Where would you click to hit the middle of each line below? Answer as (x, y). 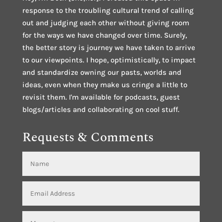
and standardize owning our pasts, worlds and (102, 73)
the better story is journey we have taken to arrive (109, 48)
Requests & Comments (88, 138)
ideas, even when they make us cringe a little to (105, 85)
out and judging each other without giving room (106, 23)
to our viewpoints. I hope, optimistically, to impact (109, 60)
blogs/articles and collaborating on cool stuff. (101, 110)
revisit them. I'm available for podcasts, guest (101, 97)
